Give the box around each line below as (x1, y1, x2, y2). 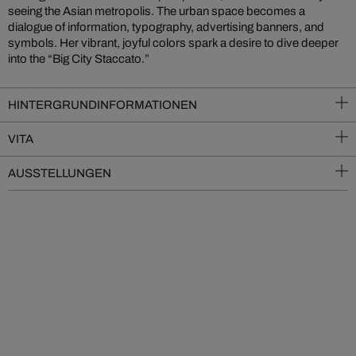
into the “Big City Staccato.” (8, 52, 149, 66)
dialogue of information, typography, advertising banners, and (8, 21, 324, 34)
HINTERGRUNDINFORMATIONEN (8, 99, 197, 112)
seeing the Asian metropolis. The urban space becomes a (8, 5, 305, 18)
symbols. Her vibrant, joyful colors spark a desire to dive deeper (8, 37, 339, 50)
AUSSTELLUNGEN (8, 167, 111, 180)
